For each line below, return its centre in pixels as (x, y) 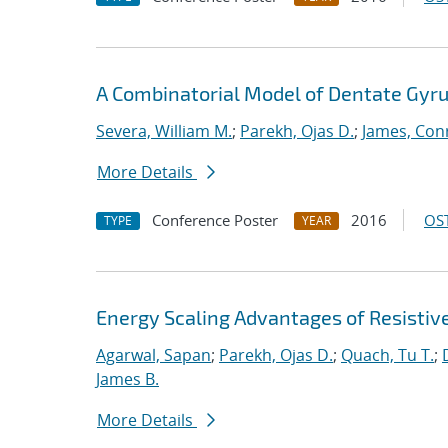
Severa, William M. (164, 131)
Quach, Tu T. (387, 355)
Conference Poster (215, 220)
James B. (127, 379)
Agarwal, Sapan (153, 355)
